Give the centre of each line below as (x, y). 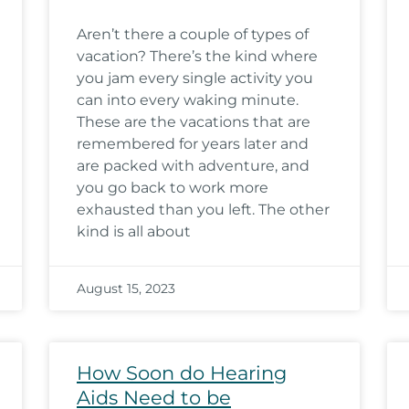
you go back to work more (173, 188)
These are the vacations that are (194, 122)
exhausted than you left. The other (203, 210)
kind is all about (134, 231)
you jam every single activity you (195, 78)
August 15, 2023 (126, 288)
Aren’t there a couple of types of (193, 34)
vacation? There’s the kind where (197, 56)
